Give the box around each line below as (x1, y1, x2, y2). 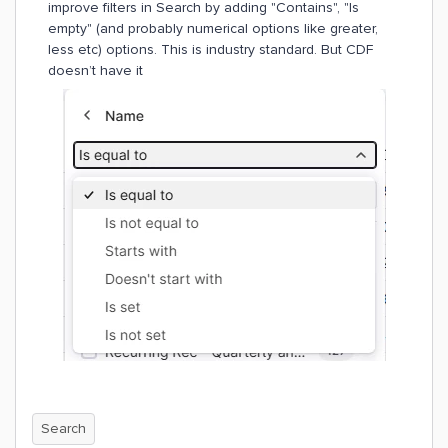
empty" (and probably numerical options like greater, (48, 20, 378, 37)
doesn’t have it (48, 62, 143, 79)
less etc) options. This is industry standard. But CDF (48, 41, 373, 58)
